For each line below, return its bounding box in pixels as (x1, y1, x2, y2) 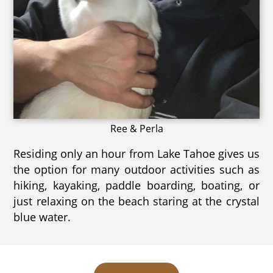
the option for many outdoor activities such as (13, 161, 260, 177)
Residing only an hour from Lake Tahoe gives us (13, 146, 260, 161)
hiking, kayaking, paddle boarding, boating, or (13, 177, 260, 193)
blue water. (13, 209, 71, 224)
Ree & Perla (110, 121, 163, 135)
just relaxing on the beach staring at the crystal (13, 193, 260, 208)
